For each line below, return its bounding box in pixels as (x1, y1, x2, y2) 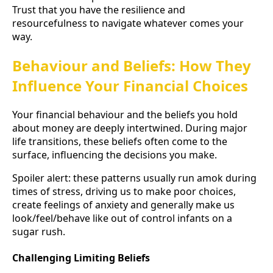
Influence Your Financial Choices (12, 75, 248, 96)
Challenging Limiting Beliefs (12, 250, 150, 264)
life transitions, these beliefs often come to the (12, 134, 227, 148)
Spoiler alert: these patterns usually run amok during (12, 171, 257, 185)
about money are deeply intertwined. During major (12, 121, 247, 135)
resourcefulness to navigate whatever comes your (12, 16, 244, 30)
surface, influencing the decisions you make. (12, 147, 217, 161)
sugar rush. (12, 224, 65, 238)
